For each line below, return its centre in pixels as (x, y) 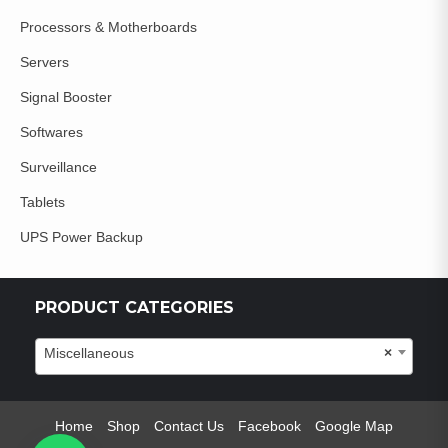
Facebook (269, 425)
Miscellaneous (89, 352)
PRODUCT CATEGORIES (134, 307)
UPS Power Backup (81, 236)
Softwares (51, 131)
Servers (44, 61)
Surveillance (58, 166)
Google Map (354, 425)
